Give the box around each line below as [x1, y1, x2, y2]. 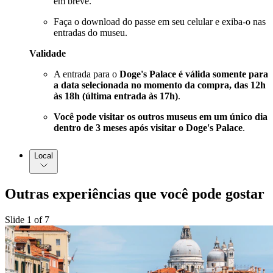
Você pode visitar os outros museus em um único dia [54, 112, 268, 122]
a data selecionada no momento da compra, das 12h [54, 80, 266, 91]
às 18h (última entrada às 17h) [54, 91, 178, 102]
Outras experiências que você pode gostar [5, 185, 264, 202]
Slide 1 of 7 [5, 214, 49, 225]
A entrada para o [54, 69, 119, 80]
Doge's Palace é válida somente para [119, 69, 268, 80]
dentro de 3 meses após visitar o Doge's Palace [54, 122, 243, 133]
